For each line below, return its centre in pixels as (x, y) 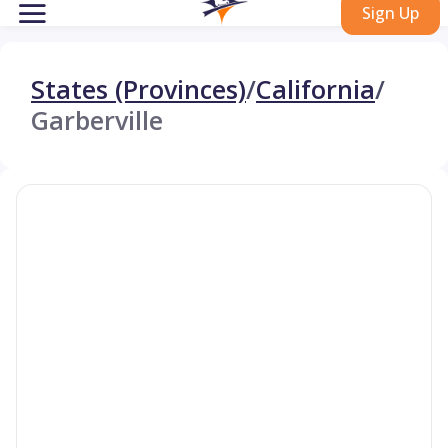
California (315, 89)
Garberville (97, 120)
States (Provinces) (138, 89)
